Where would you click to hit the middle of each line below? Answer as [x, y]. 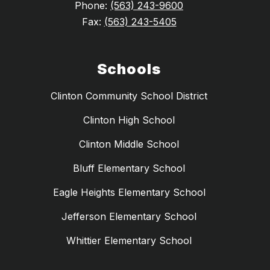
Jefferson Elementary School [129, 217]
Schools [129, 69]
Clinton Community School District [129, 96]
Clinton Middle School [129, 144]
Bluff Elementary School [129, 168]
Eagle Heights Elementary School [129, 193]
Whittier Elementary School [129, 241]
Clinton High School [129, 120]
